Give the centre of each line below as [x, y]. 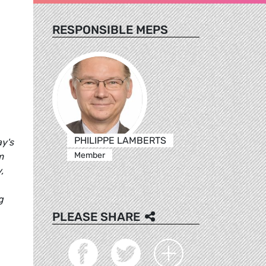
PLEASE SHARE [96, 216]
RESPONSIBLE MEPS [110, 29]
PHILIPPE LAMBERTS [120, 140]
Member [89, 155]
